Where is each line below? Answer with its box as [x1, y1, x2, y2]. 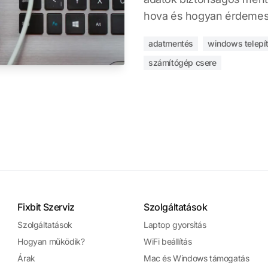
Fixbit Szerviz [17, 201, 75, 213]
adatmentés [148, 38, 193, 48]
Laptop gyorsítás [143, 220, 206, 230]
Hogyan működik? [17, 236, 85, 246]
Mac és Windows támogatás [143, 253, 249, 263]
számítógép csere [148, 57, 217, 68]
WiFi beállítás [143, 236, 192, 246]
